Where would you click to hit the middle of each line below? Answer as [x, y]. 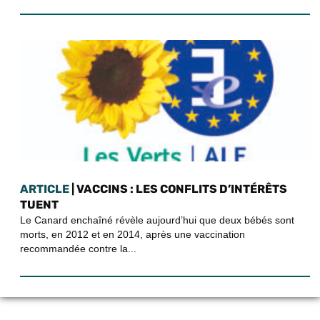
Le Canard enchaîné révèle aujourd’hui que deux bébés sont [157, 220]
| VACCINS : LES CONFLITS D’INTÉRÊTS [178, 189]
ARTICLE [45, 189]
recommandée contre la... [78, 248]
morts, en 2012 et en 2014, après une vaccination [132, 234]
